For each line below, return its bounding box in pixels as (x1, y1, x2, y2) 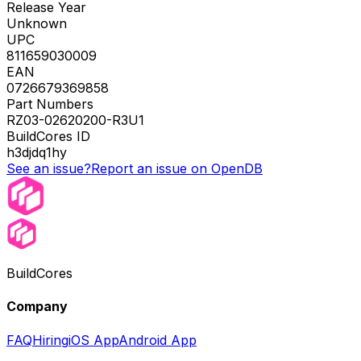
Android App (118, 331, 197, 348)
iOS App (68, 331, 118, 348)
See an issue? (6, 160, 91, 177)
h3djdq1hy (6, 144, 67, 161)
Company (6, 298, 68, 315)
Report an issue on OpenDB (91, 160, 263, 177)
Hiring (32, 331, 68, 348)
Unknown (6, 15, 67, 32)
